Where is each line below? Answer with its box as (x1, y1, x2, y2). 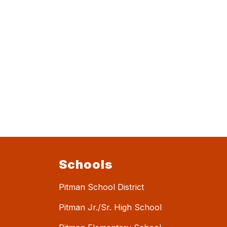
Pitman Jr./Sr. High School (59, 202, 162, 213)
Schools (59, 157, 112, 172)
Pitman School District (59, 182, 144, 193)
